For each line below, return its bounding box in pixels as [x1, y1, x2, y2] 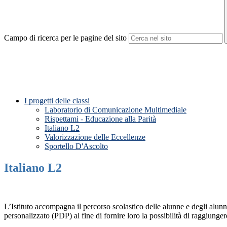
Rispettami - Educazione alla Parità [45, 115, 156, 124]
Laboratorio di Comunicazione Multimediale [45, 105, 186, 115]
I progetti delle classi [24, 96, 90, 105]
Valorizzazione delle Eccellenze [45, 133, 145, 142]
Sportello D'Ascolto [45, 142, 108, 151]
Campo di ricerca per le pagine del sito [4, 33, 127, 43]
